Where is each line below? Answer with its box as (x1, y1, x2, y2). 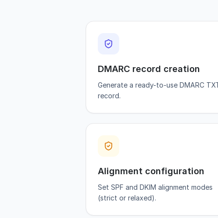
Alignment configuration (98, 166, 204, 176)
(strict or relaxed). (98, 194, 156, 202)
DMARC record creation (98, 64, 200, 74)
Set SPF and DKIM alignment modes (98, 183, 213, 191)
